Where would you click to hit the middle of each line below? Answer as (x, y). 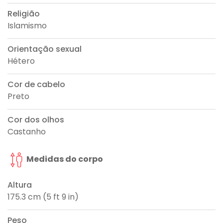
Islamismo (27, 26)
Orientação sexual (45, 49)
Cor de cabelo (36, 85)
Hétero (21, 61)
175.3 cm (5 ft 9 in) (43, 197)
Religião (24, 14)
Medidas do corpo (64, 159)
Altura (20, 185)
